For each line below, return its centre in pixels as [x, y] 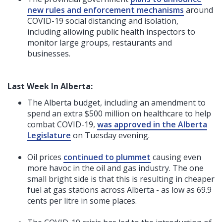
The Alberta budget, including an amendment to [116, 102]
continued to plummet [107, 157]
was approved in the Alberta [152, 124]
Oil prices [45, 157]
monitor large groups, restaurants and [100, 42]
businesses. [49, 53]
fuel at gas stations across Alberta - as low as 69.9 [119, 190]
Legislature [49, 135]
